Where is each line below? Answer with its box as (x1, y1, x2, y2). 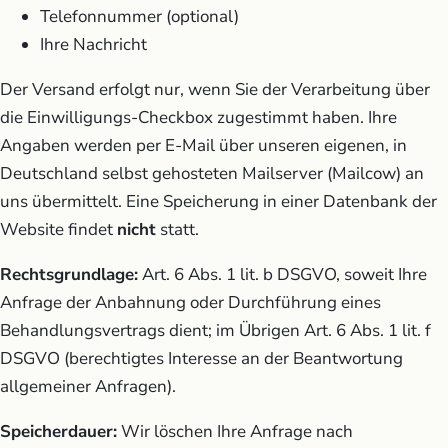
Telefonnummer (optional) (40, 4, 239, 28)
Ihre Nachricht (40, 32, 147, 56)
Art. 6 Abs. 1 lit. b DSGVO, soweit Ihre (138, 262, 427, 286)
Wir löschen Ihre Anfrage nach (117, 419, 353, 443)
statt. (156, 217, 199, 241)
